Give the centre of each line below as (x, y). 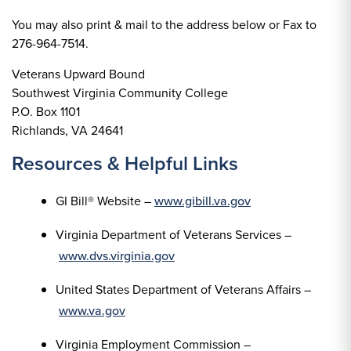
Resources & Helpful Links (125, 163)
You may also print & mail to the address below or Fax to (164, 24)
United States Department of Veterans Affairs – (183, 289)
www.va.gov (92, 310)
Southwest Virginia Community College (120, 92)
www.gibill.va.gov (203, 201)
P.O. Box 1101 (46, 111)
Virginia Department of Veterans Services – (174, 234)
